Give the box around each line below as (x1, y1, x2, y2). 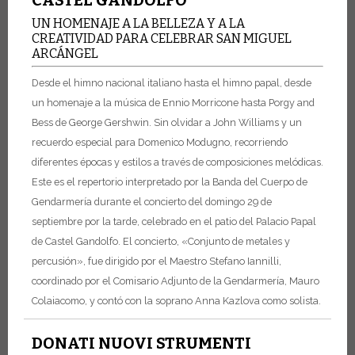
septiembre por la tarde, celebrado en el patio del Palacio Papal (32, 215, 316, 227)
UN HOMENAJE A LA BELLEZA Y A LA (32, 16, 245, 32)
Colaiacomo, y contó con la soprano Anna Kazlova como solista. (32, 294, 321, 307)
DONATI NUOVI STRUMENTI (32, 333, 251, 353)
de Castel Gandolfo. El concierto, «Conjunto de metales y (32, 235, 290, 247)
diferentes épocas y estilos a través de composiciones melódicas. (32, 155, 323, 168)
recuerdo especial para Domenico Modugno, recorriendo (32, 136, 288, 148)
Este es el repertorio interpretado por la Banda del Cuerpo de (32, 175, 307, 188)
